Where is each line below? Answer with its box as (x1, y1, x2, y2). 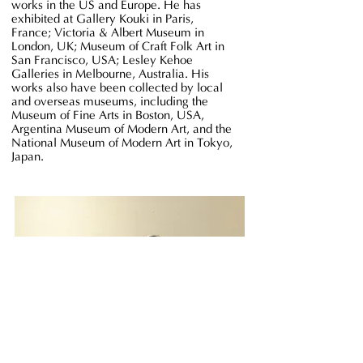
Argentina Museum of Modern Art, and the (11, 122, 232, 136)
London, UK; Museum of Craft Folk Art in (11, 39, 224, 53)
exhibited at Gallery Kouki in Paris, (11, 11, 194, 26)
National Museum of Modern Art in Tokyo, (11, 135, 233, 150)
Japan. (11, 149, 50, 164)
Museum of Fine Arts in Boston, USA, (11, 108, 204, 122)
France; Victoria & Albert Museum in (11, 25, 204, 40)
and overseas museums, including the (11, 94, 208, 109)
